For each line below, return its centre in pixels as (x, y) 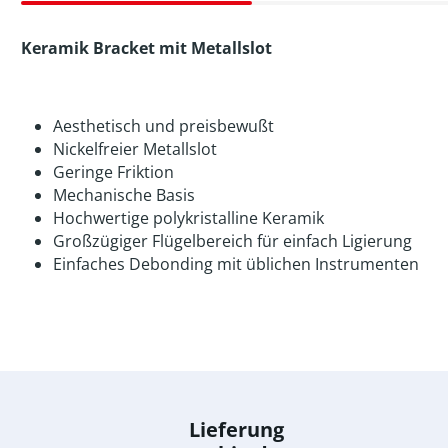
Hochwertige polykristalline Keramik (188, 217)
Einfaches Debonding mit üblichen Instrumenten (236, 263)
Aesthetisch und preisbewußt (163, 125)
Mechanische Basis (124, 194)
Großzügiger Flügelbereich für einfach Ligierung (232, 240)
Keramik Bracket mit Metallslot (146, 47)
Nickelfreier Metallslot (135, 148)
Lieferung (236, 430)
